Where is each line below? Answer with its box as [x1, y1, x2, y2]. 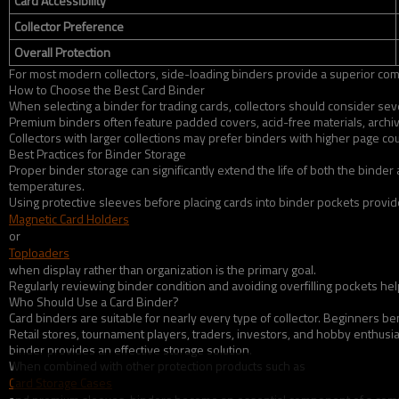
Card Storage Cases [9, 373, 112, 392]
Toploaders [9, 243, 69, 262]
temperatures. [9, 176, 85, 195]
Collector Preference [14, 17, 124, 36]
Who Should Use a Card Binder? [9, 292, 179, 311]
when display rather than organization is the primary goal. [9, 260, 316, 279]
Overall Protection [14, 43, 110, 61]
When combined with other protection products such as [9, 356, 305, 375]
